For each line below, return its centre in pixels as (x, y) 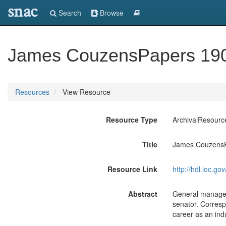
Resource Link (132, 169)
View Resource (86, 92)
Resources (32, 92)
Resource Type (131, 120)
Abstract (143, 194)
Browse (111, 13)
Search (69, 13)
